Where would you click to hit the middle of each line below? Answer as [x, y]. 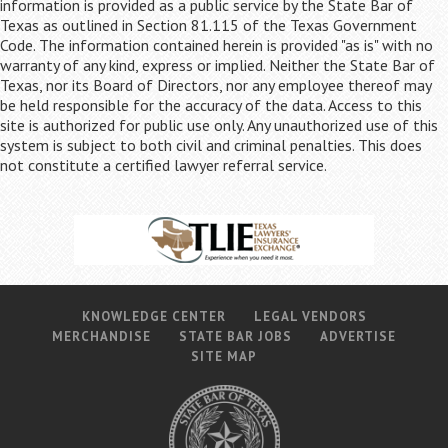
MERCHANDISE [101, 336]
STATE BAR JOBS [235, 336]
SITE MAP [224, 356]
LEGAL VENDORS [310, 316]
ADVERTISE [358, 336]
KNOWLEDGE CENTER [153, 316]
